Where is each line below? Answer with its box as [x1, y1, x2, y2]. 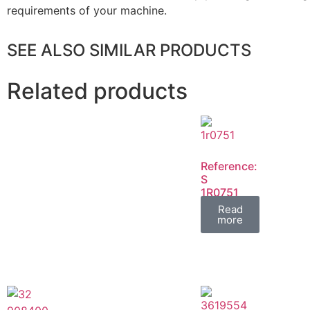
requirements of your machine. [7, 3, 167, 17]
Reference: [201, 159, 257, 174]
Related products [7, 77, 188, 105]
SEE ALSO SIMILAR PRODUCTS [7, 40, 251, 61]
